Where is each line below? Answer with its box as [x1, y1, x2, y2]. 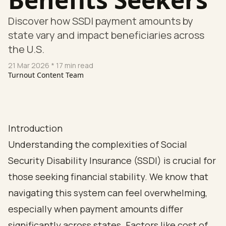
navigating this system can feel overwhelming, [8, 187, 207, 199]
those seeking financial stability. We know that [8, 171, 208, 183]
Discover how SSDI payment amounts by [8, 14, 193, 28]
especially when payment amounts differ [8, 203, 183, 215]
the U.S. [8, 42, 44, 56]
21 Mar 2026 [8, 61, 49, 70]
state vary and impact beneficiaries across [8, 28, 204, 42]
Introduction [8, 122, 63, 134]
